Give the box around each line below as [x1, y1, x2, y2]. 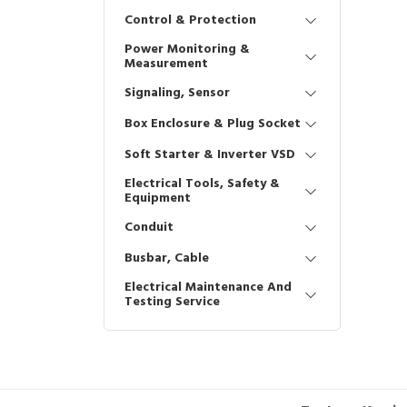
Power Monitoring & [124, 39, 250, 60]
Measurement [124, 54, 208, 74]
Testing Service [124, 292, 220, 313]
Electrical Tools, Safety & [124, 174, 280, 194]
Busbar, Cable [124, 248, 209, 269]
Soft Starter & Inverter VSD [124, 144, 295, 165]
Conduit [124, 217, 174, 238]
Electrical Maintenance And [124, 277, 292, 298]
